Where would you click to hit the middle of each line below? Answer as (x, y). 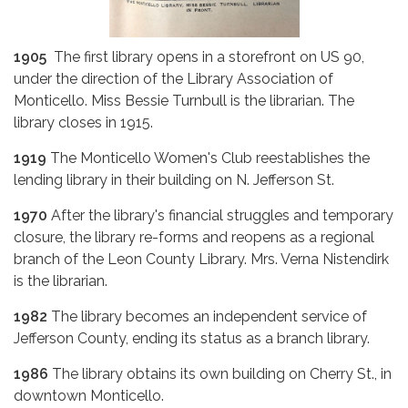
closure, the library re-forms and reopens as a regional (194, 238)
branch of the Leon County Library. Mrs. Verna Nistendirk (201, 260)
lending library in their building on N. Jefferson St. (174, 180)
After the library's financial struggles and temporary (222, 216)
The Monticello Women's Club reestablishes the (210, 158)
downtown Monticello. (89, 396)
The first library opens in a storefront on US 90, (209, 57)
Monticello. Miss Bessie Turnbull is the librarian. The (184, 101)
